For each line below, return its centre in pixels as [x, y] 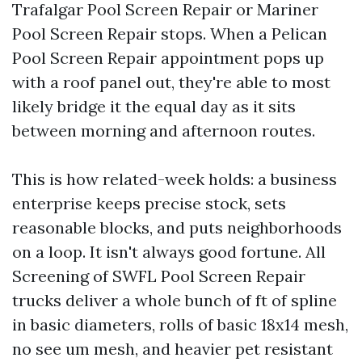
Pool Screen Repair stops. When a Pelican [170, 34]
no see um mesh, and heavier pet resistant [173, 349]
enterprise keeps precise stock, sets [149, 203]
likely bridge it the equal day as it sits [154, 106]
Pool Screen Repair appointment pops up [168, 58]
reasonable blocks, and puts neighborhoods [177, 227]
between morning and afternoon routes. [164, 130]
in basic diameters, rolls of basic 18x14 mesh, [180, 324]
